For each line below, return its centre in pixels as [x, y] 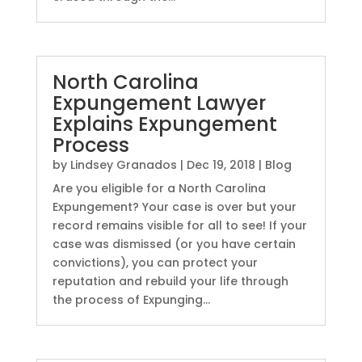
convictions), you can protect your [155, 262]
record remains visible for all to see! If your [179, 225]
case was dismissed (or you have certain [174, 244]
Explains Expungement [164, 124]
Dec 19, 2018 [221, 164]
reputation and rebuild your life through [170, 281]
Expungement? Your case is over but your [174, 206]
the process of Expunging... [131, 299]
